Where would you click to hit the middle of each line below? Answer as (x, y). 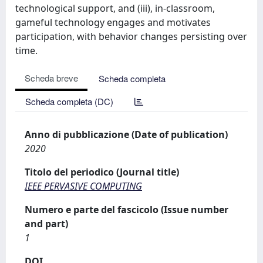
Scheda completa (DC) (69, 101)
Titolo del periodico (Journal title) (102, 172)
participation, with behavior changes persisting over (131, 36)
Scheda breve (51, 78)
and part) (46, 224)
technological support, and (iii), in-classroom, (115, 8)
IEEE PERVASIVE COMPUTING (83, 186)
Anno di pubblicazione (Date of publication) (126, 134)
